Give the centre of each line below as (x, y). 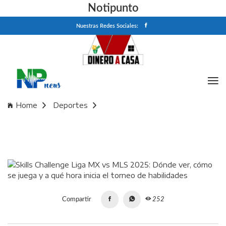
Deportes (70, 105)
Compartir (76, 200)
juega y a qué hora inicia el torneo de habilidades (92, 129)
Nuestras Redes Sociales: (107, 26)
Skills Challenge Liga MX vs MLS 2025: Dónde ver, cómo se (111, 120)
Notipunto (113, 8)
